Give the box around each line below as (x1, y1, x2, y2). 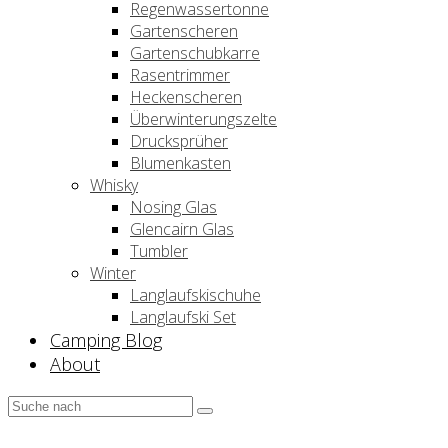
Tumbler (130, 239, 188, 262)
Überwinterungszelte (130, 107, 277, 130)
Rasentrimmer (130, 63, 230, 86)
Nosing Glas (130, 195, 217, 218)
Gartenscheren (130, 19, 238, 42)
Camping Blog (50, 327, 162, 352)
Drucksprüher (130, 129, 228, 152)
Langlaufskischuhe (130, 283, 261, 306)
